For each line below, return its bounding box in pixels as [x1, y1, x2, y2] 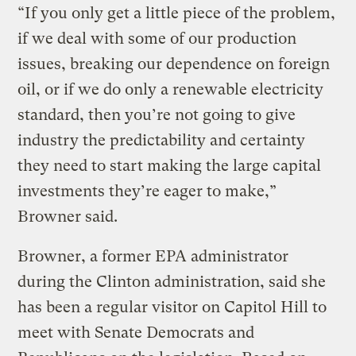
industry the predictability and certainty [17, 130, 306, 149]
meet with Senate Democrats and [17, 323, 255, 342]
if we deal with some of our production [17, 29, 297, 48]
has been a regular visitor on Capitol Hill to [17, 297, 327, 316]
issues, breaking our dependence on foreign [17, 54, 331, 73]
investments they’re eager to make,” [17, 181, 277, 200]
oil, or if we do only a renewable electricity [17, 79, 324, 99]
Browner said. [17, 207, 118, 226]
